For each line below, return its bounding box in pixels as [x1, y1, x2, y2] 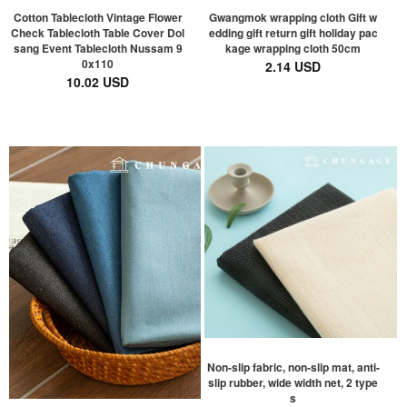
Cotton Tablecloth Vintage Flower [13, 8, 183, 25]
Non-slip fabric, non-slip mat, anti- [206, 358, 380, 375]
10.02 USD [66, 72, 130, 91]
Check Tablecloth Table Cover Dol [11, 24, 185, 41]
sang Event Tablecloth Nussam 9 [13, 39, 183, 56]
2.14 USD [265, 56, 322, 75]
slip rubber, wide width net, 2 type [208, 373, 379, 391]
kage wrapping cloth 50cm [225, 39, 362, 56]
